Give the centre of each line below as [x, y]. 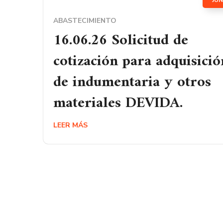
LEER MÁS [70, 125]
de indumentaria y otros [132, 82]
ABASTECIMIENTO [85, 21]
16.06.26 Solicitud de [121, 41]
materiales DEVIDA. [118, 103]
